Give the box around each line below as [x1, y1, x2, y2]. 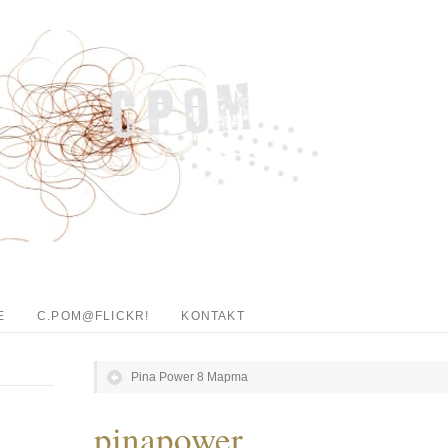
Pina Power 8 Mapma [131, 370, 248, 384]
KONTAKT [181, 309, 245, 323]
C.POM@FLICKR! [36, 309, 150, 323]
